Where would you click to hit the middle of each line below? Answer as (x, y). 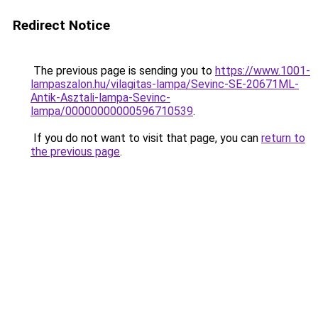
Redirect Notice (61, 25)
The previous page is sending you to (123, 71)
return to (283, 138)
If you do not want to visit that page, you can (146, 138)
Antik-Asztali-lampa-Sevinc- (100, 98)
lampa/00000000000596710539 (112, 111)
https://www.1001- (263, 71)
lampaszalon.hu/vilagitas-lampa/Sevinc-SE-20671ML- (165, 84)
